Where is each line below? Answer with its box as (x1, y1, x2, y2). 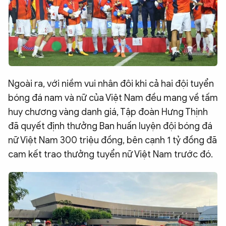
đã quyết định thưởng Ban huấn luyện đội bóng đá (8, 121, 212, 132)
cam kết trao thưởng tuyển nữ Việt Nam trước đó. (8, 149, 213, 160)
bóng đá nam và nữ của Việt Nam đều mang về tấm (8, 92, 218, 103)
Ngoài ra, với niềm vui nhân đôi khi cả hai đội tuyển (8, 78, 214, 89)
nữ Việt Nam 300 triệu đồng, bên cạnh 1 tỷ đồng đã (8, 135, 217, 146)
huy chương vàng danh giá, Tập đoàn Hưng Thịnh (8, 106, 208, 118)
